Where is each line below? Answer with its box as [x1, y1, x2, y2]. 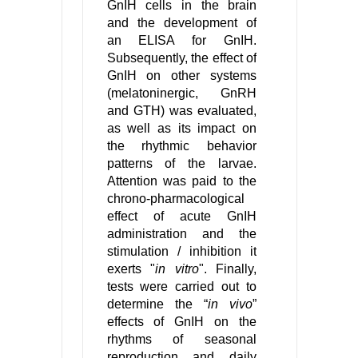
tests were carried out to [106, 280, 257, 294]
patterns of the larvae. [106, 157, 257, 171]
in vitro [155, 262, 199, 276]
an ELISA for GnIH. [106, 34, 257, 48]
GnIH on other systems [106, 69, 257, 83]
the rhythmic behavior [106, 139, 257, 153]
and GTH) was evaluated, [106, 104, 257, 118]
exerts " [106, 262, 156, 276]
